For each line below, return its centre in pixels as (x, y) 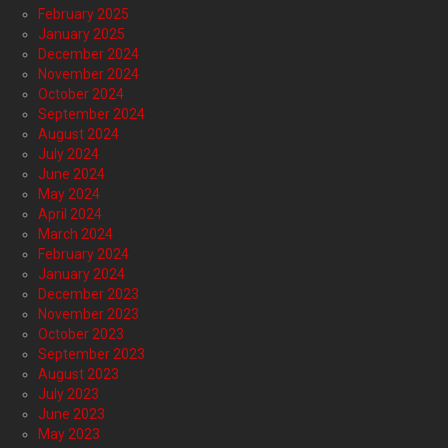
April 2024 (70, 213)
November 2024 (88, 73)
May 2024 (69, 193)
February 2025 (83, 13)
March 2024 (75, 233)
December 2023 (88, 293)
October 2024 (81, 93)
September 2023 (91, 353)
